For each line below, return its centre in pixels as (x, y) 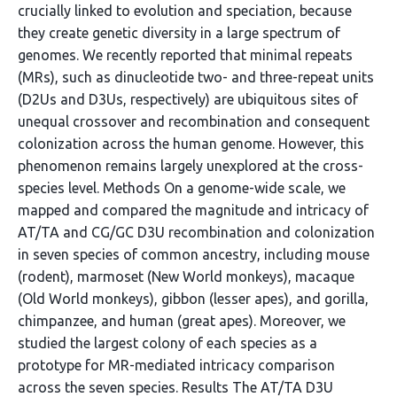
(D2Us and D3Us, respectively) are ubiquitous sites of (188, 99)
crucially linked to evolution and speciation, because (185, 11)
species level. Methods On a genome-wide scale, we (182, 188)
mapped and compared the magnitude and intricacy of (193, 210)
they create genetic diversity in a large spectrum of (179, 33)
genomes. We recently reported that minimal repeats (185, 55)
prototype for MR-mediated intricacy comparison (176, 365)
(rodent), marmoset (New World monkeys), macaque (186, 276)
